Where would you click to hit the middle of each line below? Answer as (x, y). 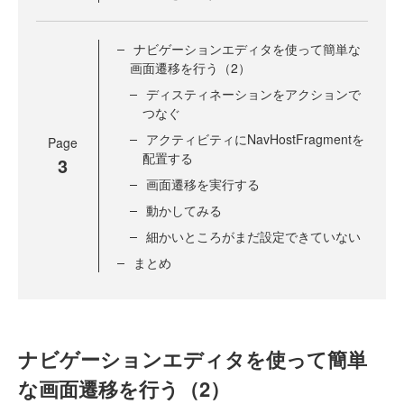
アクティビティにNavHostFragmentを (255, 139)
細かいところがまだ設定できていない (253, 237)
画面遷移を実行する (203, 184)
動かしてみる (184, 211)
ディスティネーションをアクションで (253, 94)
